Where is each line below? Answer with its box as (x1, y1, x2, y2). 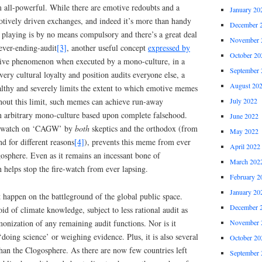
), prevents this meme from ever (84, 136, 191, 147)
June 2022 (229, 111, 258, 121)
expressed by (148, 42, 190, 53)
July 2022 (229, 96, 257, 106)
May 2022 (229, 126, 258, 136)
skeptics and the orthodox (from (89, 122, 198, 134)
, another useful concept (67, 42, 148, 53)
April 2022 (229, 142, 260, 151)
